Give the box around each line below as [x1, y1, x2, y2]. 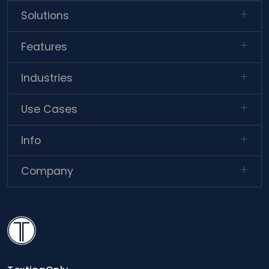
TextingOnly [7, 216, 50, 226]
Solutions [21, 8, 70, 23]
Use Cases [21, 101, 78, 116]
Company [21, 164, 74, 179]
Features [21, 40, 68, 55]
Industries [21, 70, 73, 85]
